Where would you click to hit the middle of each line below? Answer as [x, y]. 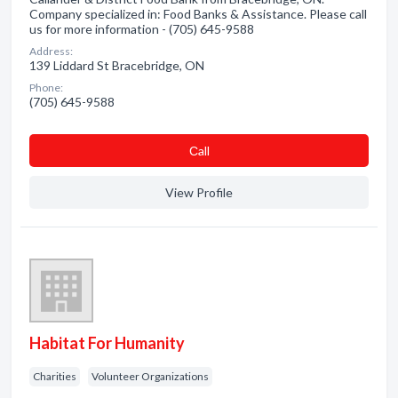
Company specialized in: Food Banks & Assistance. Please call [198, 14]
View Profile [199, 192]
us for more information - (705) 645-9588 [142, 29]
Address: [51, 51]
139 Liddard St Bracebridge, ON [117, 65]
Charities [55, 376]
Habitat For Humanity [107, 343]
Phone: [46, 88]
